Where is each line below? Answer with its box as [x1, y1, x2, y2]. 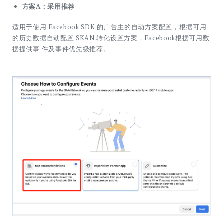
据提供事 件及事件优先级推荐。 [12, 44, 110, 54]
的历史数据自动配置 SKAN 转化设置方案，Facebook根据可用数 [12, 33, 210, 43]
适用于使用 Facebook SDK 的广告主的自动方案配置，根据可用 [12, 22, 207, 32]
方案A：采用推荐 [22, 1, 75, 11]
